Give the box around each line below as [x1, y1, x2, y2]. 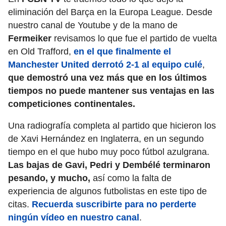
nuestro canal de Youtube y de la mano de [8, 20, 178, 31]
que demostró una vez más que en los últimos [8, 73, 207, 83]
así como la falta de [90, 173, 172, 184]
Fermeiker [8, 33, 51, 44]
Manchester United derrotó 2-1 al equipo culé [8, 60, 202, 70]
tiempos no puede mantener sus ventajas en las [8, 86, 214, 96]
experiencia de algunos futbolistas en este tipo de [8, 186, 207, 197]
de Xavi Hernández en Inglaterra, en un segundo [8, 134, 204, 144]
